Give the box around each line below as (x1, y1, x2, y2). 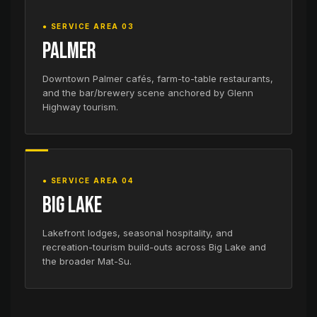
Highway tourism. (42, 101, 118, 113)
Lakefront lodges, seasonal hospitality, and (42, 227, 233, 238)
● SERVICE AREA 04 (42, 176, 134, 185)
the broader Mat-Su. (42, 255, 132, 267)
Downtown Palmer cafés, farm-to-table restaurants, (42, 73, 273, 84)
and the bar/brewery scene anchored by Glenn (42, 87, 253, 98)
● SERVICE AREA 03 (42, 22, 134, 30)
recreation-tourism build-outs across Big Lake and (42, 241, 266, 253)
